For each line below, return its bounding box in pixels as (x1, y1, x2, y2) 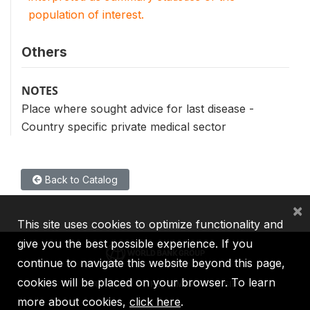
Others (21, 44, 67, 60)
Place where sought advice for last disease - (21, 102, 254, 116)
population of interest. (28, 8, 144, 21)
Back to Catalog (42, 174, 118, 185)
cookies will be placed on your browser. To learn (17, 275, 275, 289)
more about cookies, (17, 295, 129, 309)
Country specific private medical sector (21, 120, 226, 134)
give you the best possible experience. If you (17, 237, 253, 250)
